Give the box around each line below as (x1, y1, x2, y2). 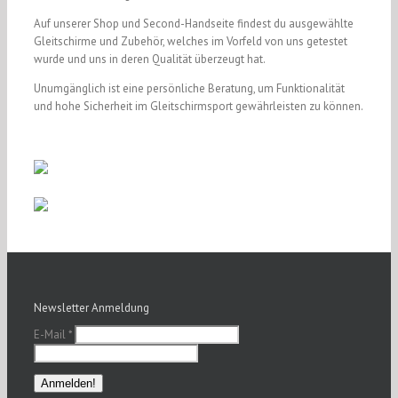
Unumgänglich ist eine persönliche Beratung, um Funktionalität (34, 81, 345, 96)
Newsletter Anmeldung (34, 300, 149, 315)
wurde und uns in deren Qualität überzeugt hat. (34, 52, 266, 67)
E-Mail (34, 327, 68, 342)
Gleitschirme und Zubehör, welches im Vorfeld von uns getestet (34, 34, 347, 49)
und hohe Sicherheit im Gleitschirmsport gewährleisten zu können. (34, 99, 363, 114)
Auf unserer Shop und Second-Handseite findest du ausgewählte (34, 16, 354, 31)
